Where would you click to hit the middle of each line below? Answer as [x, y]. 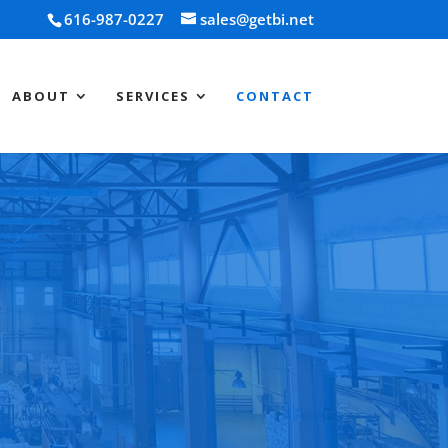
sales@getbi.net [256, 19]
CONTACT [274, 95]
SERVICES [152, 95]
